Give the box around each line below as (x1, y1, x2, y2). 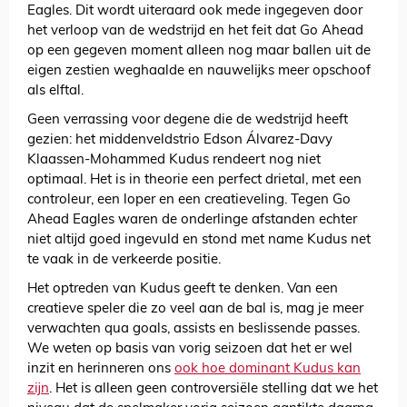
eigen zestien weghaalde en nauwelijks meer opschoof (27, 65, 371, 79)
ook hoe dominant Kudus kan (174, 362, 361, 377)
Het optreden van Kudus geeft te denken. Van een (27, 283, 338, 297)
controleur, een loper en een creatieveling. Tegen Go (27, 194, 351, 208)
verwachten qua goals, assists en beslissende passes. (27, 323, 360, 337)
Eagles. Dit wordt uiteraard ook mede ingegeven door (27, 5, 362, 19)
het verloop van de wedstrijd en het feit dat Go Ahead (27, 25, 363, 39)
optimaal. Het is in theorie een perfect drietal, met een (27, 174, 362, 188)
